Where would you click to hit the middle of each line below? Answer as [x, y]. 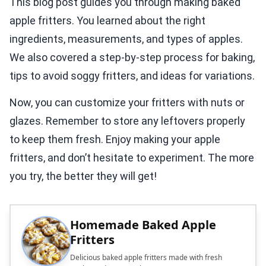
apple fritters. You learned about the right [107, 21]
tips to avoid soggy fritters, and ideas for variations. [132, 76]
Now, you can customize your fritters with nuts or [127, 103]
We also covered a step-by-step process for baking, [132, 58]
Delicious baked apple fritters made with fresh [146, 258]
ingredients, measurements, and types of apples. [126, 39]
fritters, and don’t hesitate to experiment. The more [132, 158]
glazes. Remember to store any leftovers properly [127, 121]
